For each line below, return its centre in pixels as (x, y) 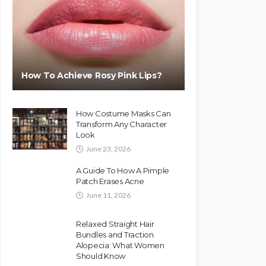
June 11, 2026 (108, 195)
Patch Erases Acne (110, 181)
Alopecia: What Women (120, 245)
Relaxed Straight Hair (115, 224)
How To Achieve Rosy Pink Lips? (92, 75)
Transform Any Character (122, 124)
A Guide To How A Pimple (123, 170)
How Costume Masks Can (123, 113)
